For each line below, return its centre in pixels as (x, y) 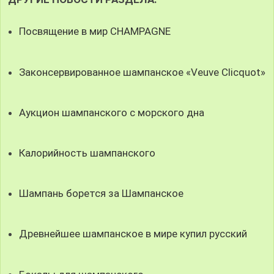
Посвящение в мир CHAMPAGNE (95, 31)
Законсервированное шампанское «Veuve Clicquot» (143, 72)
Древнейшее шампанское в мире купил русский (133, 234)
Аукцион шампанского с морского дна (112, 112)
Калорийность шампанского (87, 153)
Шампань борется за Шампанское (102, 194)
